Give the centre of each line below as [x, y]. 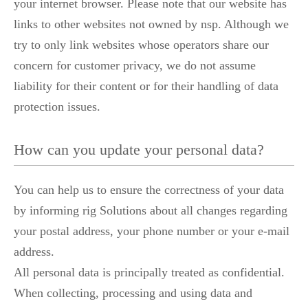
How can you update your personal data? [139, 149]
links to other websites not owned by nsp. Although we [151, 24]
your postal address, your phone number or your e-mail [152, 231]
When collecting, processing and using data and [133, 293]
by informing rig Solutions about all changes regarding [151, 210]
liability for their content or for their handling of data [146, 86]
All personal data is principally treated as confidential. [149, 272]
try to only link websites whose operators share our [141, 44]
